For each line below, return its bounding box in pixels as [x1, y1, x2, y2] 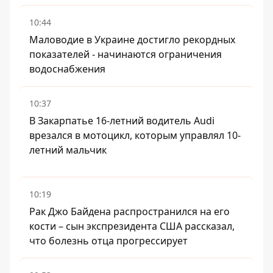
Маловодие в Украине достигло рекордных [29, 33, 235, 46]
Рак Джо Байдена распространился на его [29, 205, 230, 218]
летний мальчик [29, 143, 107, 157]
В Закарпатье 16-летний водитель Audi [29, 114, 214, 127]
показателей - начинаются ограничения [29, 48, 222, 61]
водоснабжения [29, 62, 105, 76]
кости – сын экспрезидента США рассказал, [29, 219, 235, 233]
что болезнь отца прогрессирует [29, 234, 188, 247]
